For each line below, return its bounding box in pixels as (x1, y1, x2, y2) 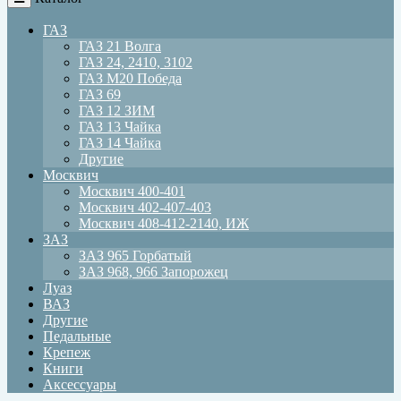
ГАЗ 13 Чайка (79, 118, 161, 134)
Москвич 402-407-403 (79, 199, 211, 215)
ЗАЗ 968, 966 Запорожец (79, 263, 228, 279)
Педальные (43, 328, 111, 344)
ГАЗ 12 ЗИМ (79, 102, 155, 118)
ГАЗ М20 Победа (79, 70, 182, 86)
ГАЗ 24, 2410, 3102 (79, 54, 192, 70)
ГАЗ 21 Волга (79, 38, 161, 54)
